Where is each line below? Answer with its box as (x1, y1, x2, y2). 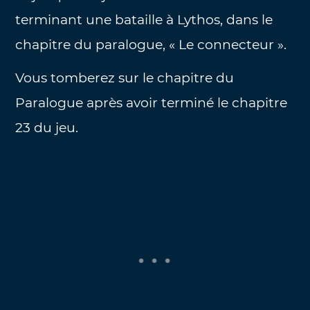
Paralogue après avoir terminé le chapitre (15, 95, 288, 111)
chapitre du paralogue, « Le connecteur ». (15, 36, 287, 53)
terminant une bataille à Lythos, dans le (15, 11, 273, 28)
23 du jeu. (15, 120, 79, 136)
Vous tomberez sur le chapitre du (15, 70, 235, 86)
